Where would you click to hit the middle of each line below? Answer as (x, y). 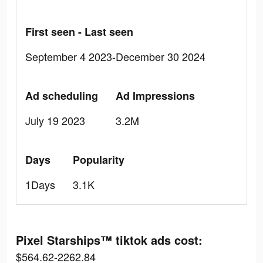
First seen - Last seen (79, 32)
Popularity (99, 160)
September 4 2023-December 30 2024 (115, 56)
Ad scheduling (62, 96)
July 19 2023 (55, 120)
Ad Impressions (155, 96)
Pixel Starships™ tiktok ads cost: (109, 240)
